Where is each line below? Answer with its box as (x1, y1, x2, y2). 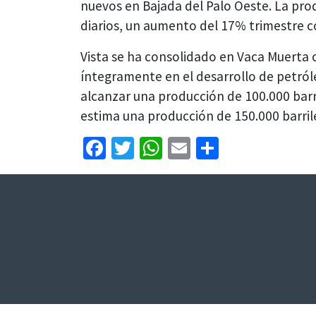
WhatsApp (162, 133, 259, 162)
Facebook (106, 133, 196, 162)
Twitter (134, 133, 202, 162)
